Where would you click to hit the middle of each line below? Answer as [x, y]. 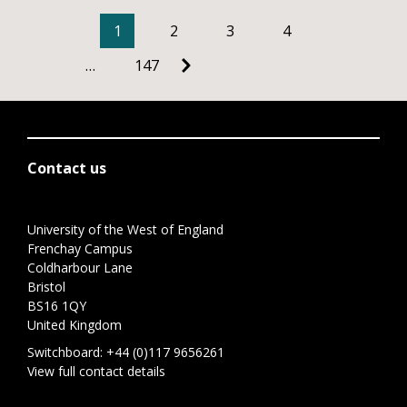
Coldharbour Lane [80, 268]
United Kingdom [74, 325]
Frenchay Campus [80, 248]
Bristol [46, 287]
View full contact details [96, 371]
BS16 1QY [57, 306]
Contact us [67, 168]
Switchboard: [67, 352]
